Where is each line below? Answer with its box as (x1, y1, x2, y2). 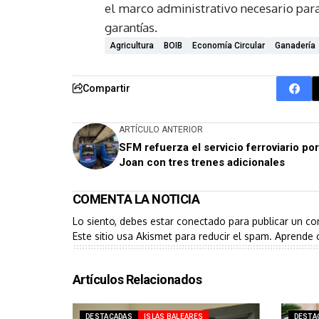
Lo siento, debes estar (73, 214, 177, 227)
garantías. (105, 19, 157, 35)
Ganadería (275, 40, 315, 51)
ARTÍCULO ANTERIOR (119, 124, 203, 135)
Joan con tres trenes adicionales (119, 155, 285, 169)
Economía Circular (192, 40, 265, 51)
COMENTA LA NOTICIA (73, 191, 200, 206)
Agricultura (110, 40, 154, 51)
